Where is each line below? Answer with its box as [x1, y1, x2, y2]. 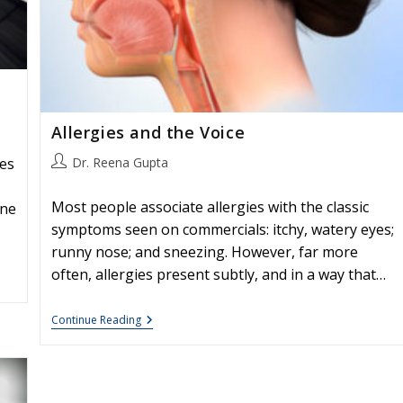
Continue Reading [51, 311, 142, 327]
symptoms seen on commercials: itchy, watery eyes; [51, 219, 395, 239]
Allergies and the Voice [51, 121, 246, 143]
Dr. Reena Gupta [72, 153, 169, 171]
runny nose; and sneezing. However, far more [51, 241, 359, 262]
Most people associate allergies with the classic [51, 196, 370, 217]
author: [50, 171, 93, 189]
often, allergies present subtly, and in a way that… [51, 264, 387, 284]
